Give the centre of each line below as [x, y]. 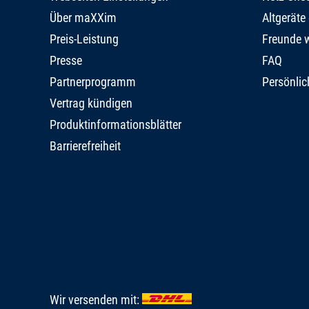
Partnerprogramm [93, 82]
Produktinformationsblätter [116, 125]
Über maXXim [83, 18]
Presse [66, 61]
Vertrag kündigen [91, 103]
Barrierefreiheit [85, 146]
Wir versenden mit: [96, 300]
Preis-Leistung [84, 39]
